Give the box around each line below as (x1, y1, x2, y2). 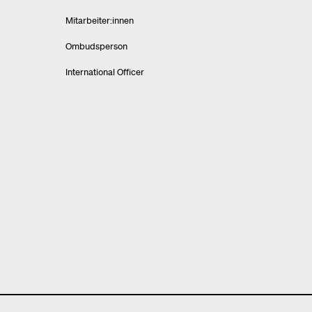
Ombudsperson (65, 40, 127, 52)
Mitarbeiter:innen (65, 14, 134, 26)
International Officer (65, 65, 144, 78)
